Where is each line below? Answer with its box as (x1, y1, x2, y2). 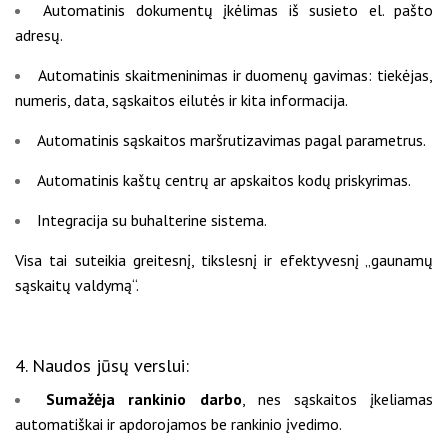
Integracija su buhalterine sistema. (37, 210, 267, 231)
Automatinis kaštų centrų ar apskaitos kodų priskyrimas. (37, 170, 411, 191)
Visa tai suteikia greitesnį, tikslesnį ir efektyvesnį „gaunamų (15, 250, 433, 271)
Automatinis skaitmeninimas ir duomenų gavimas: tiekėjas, (37, 65, 434, 86)
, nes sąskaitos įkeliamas (241, 388, 434, 409)
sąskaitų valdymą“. (15, 275, 139, 296)
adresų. (15, 25, 63, 46)
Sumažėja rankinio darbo (46, 388, 242, 409)
